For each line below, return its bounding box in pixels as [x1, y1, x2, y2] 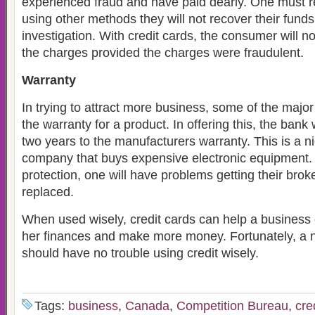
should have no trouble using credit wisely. [22, 246, 259, 260]
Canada [125, 299, 169, 313]
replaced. [22, 185, 74, 199]
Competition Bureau [176, 299, 288, 313]
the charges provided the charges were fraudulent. [22, 46, 304, 60]
